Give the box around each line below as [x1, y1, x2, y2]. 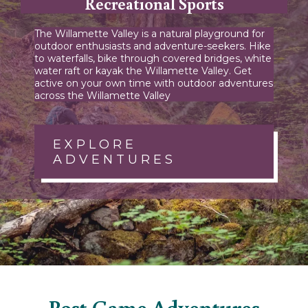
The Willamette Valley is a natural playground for [34, 27, 265, 40]
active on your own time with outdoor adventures [34, 76, 273, 89]
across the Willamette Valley [34, 89, 170, 102]
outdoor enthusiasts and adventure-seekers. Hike [34, 39, 271, 52]
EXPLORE [53, 136, 137, 152]
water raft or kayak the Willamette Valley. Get [34, 64, 252, 77]
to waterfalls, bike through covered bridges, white [34, 52, 272, 65]
